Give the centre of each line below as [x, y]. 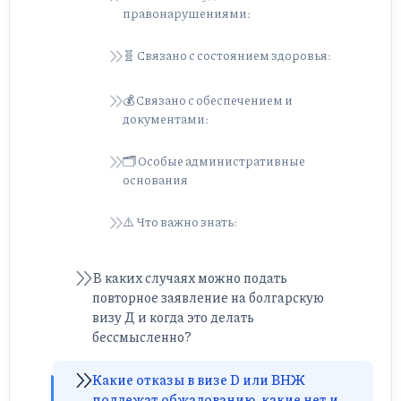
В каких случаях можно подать [190, 278]
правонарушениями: [187, 13]
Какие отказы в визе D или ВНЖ [199, 380]
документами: [166, 119]
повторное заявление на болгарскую [208, 298]
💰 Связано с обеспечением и [208, 100]
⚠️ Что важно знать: [180, 222]
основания [155, 179]
